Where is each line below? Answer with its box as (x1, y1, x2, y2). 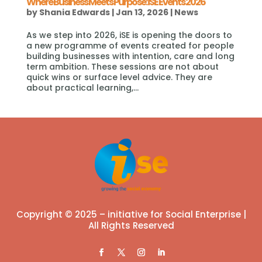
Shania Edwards (39, 6, 110, 19)
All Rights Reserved (88, 219, 174, 232)
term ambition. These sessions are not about (26, 61, 219, 73)
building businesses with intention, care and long (26, 50, 235, 63)
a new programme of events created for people (26, 40, 234, 52)
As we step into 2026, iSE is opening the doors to (26, 29, 232, 42)
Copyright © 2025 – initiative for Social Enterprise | (16, 208, 246, 220)
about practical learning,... (26, 82, 139, 94)
